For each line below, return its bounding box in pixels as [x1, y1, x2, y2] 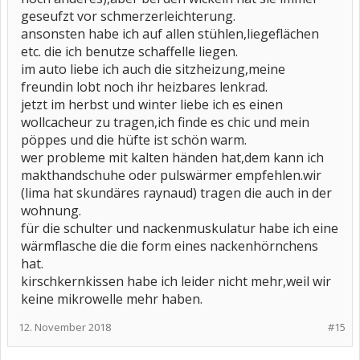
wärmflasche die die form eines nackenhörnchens [21, 237, 318, 255]
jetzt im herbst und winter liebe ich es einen [21, 96, 283, 113]
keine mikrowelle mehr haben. [21, 290, 202, 308]
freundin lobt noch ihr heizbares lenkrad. [21, 78, 268, 96]
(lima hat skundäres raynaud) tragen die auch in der [21, 184, 332, 202]
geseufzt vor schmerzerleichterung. [21, 7, 235, 25]
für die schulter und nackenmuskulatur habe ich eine [21, 219, 338, 237]
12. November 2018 [18, 320, 111, 334]
